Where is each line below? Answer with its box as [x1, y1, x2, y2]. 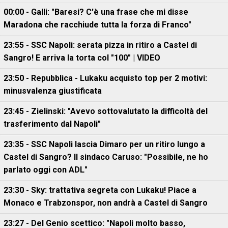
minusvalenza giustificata [4, 86, 102, 96]
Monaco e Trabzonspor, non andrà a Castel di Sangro [4, 198, 208, 208]
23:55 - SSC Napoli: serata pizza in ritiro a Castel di [4, 40, 197, 50]
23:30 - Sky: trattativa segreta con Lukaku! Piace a [4, 185, 196, 195]
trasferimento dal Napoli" [4, 119, 101, 129]
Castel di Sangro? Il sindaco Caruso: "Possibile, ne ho [4, 152, 208, 162]
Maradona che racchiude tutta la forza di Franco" [4, 20, 191, 30]
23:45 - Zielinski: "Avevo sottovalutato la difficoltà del [4, 106, 208, 116]
